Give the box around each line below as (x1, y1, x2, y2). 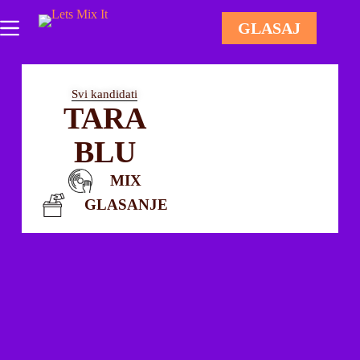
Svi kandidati (72, 88, 138, 101)
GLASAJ (238, 19, 301, 37)
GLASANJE (84, 196, 168, 214)
